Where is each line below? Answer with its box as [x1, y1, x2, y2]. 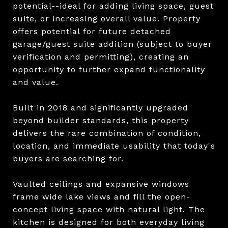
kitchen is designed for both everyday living [13, 217, 205, 227]
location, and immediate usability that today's [13, 140, 215, 151]
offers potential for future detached [13, 26, 171, 36]
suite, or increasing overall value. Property [13, 13, 201, 23]
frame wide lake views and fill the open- [13, 191, 190, 202]
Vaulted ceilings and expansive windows [13, 179, 189, 189]
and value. [13, 77, 59, 87]
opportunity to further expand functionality [13, 64, 205, 74]
